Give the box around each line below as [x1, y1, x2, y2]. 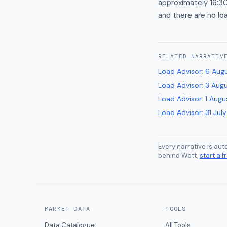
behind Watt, [158, 151, 198, 160]
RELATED [158, 53, 191, 60]
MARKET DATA [45, 205, 91, 213]
